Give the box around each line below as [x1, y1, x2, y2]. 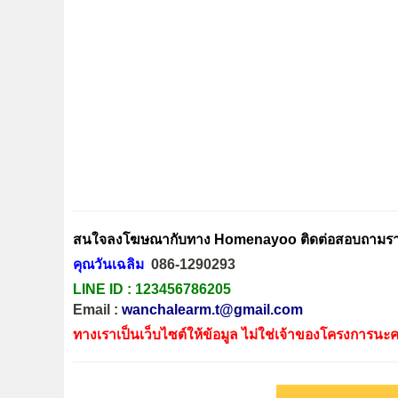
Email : [73, 301, 122, 317]
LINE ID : [73, 281, 135, 297]
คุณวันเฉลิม [73, 256, 144, 272]
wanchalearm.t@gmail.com [122, 301, 303, 317]
